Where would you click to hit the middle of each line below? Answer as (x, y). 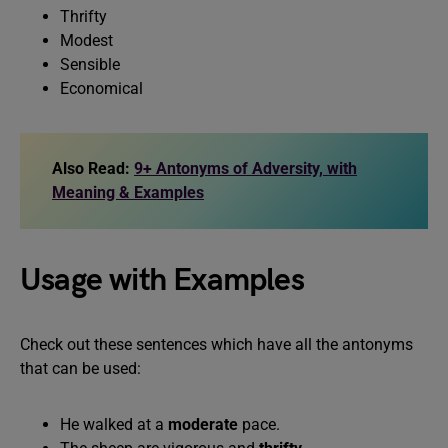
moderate (203, 424)
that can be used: (80, 368)
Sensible (92, 64)
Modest (86, 40)
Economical (101, 88)
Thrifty (83, 16)
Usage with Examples (162, 280)
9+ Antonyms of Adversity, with (245, 168)
